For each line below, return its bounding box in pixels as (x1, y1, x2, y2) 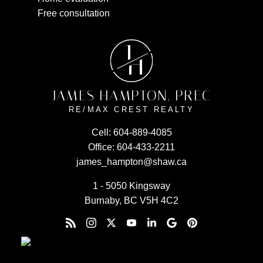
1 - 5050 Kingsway (93, 181, 170, 191)
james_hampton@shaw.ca (76, 157, 187, 167)
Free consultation (38, 8, 110, 19)
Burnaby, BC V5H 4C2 (85, 195, 178, 206)
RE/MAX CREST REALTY (69, 105, 194, 114)
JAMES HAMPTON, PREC (52, 87, 211, 104)
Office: (88, 142, 114, 153)
